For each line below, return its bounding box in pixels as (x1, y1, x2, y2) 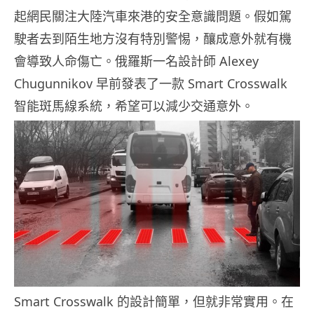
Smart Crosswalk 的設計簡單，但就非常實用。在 (14, 292, 294, 310)
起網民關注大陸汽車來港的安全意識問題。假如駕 (14, 8, 292, 25)
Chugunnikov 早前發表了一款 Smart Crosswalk (14, 75, 287, 93)
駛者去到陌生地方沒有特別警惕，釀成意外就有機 (14, 30, 292, 48)
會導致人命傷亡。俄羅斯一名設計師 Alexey (14, 53, 259, 70)
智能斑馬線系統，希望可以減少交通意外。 (14, 97, 254, 115)
